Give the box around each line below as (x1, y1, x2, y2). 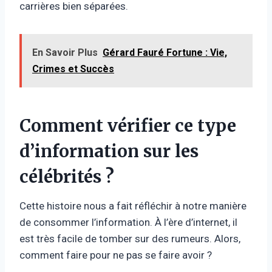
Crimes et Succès (32, 63, 114, 75)
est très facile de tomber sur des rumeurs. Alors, (19, 232, 240, 245)
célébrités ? (19, 165, 114, 188)
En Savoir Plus (32, 46, 98, 58)
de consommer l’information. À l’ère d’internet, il (19, 216, 237, 228)
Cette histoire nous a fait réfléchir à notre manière (19, 199, 246, 212)
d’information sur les (19, 140, 199, 162)
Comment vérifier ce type (19, 114, 236, 137)
